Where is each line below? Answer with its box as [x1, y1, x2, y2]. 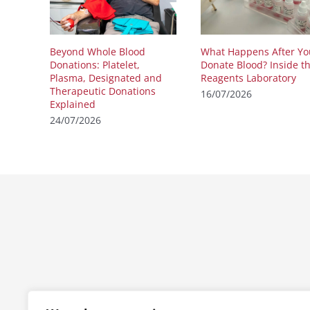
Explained [50, 97, 95, 111]
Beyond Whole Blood [50, 44, 145, 58]
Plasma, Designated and [50, 71, 162, 84]
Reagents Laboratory [201, 71, 296, 84]
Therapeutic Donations [50, 84, 156, 98]
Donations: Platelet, [50, 57, 140, 71]
